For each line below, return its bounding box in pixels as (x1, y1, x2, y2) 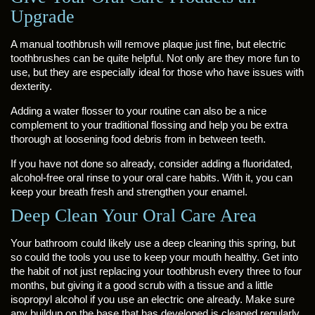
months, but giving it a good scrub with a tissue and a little (11, 279, 273, 291)
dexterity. (11, 80, 52, 92)
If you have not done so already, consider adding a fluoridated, (11, 157, 292, 169)
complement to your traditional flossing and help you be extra (11, 119, 288, 131)
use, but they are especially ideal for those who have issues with (11, 66, 304, 78)
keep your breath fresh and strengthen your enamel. (11, 186, 247, 198)
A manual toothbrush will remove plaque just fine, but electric (11, 38, 286, 50)
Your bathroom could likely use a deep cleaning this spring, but (11, 237, 295, 249)
